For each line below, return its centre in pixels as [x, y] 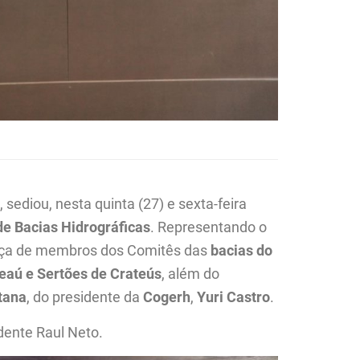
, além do [191, 273]
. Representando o [209, 227]
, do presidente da [85, 297]
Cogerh [167, 297]
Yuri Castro [234, 297]
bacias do [242, 250]
